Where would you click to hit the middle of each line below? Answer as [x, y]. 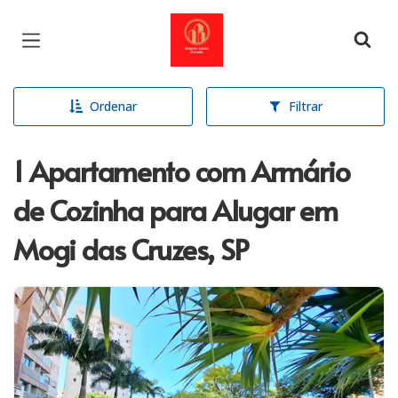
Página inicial [224, 26]
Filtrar [305, 106]
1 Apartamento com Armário [182, 171]
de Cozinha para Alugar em [175, 210]
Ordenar [113, 106]
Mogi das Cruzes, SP [131, 249]
